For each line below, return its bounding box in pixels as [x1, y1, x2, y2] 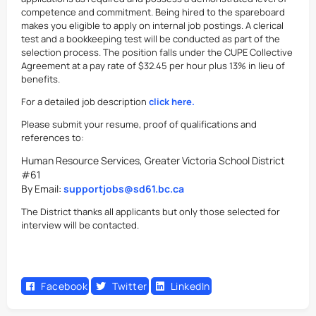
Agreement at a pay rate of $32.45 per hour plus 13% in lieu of [21, 59, 285, 72]
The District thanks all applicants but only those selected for [21, 205, 280, 218]
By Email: [21, 182, 63, 195]
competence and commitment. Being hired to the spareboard [21, 6, 285, 18]
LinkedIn [170, 279, 210, 293]
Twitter [112, 279, 147, 293]
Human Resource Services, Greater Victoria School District [21, 154, 285, 167]
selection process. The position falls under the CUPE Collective [21, 46, 293, 59]
